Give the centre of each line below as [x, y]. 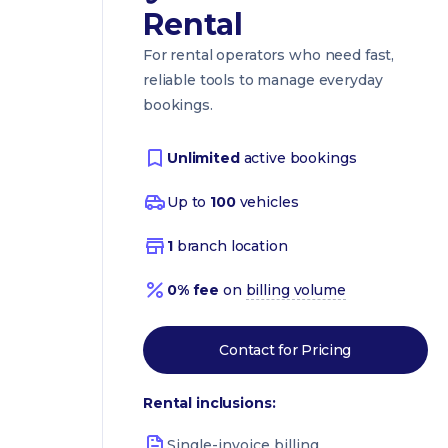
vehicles [267, 201]
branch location [230, 245]
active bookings [300, 157]
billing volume [295, 289]
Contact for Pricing [285, 350]
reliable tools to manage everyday [263, 80]
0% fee [193, 289]
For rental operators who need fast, [269, 55]
